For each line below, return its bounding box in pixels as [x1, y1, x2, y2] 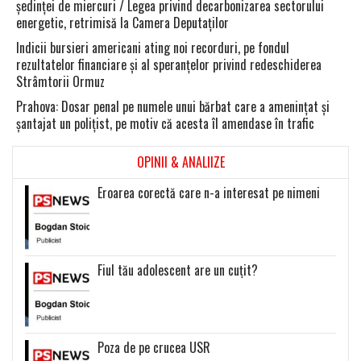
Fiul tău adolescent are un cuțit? [98, 259, 258, 280]
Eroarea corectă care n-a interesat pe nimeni [98, 182, 320, 202]
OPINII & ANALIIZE [136, 152, 225, 172]
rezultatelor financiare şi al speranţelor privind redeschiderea [16, 55, 322, 75]
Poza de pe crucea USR [98, 337, 210, 357]
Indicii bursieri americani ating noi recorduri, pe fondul [16, 38, 289, 58]
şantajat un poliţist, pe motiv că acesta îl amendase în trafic [16, 114, 314, 134]
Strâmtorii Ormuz [16, 72, 105, 92]
